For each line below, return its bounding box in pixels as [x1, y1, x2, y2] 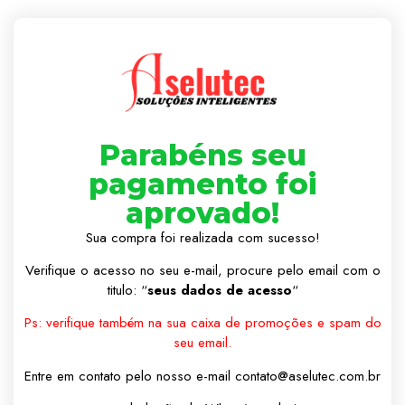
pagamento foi [89, 165, 316, 202]
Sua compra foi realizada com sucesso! [85, 227, 320, 248]
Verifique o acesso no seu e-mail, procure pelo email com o [24, 260, 381, 281]
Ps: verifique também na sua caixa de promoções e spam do [24, 313, 381, 334]
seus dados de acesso [146, 280, 292, 301]
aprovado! [126, 194, 279, 231]
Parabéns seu [99, 137, 306, 173]
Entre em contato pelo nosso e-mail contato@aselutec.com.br [24, 365, 381, 386]
